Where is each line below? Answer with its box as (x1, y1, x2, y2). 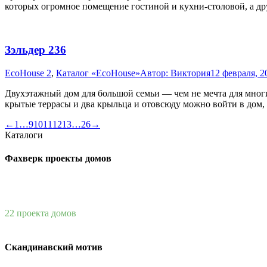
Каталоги (5, 129, 43, 140)
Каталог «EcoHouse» (56, 67, 140, 78)
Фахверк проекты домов (5, 153, 111, 163)
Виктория (170, 67, 210, 78)
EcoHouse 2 (5, 67, 51, 78)
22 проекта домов (5, 208, 76, 219)
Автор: (140, 67, 170, 78)
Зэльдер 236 (5, 43, 66, 56)
